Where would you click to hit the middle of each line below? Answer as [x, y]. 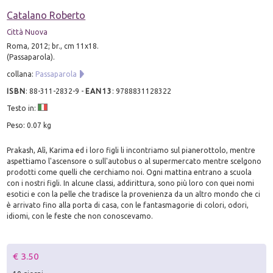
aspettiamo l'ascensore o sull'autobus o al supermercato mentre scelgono [134, 161]
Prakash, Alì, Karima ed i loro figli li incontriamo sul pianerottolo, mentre [131, 150]
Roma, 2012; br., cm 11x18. [53, 46]
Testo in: [23, 108]
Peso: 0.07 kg [29, 125]
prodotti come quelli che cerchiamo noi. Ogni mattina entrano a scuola [129, 172]
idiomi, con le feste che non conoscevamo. [80, 216]
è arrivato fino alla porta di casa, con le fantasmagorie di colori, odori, [128, 205]
